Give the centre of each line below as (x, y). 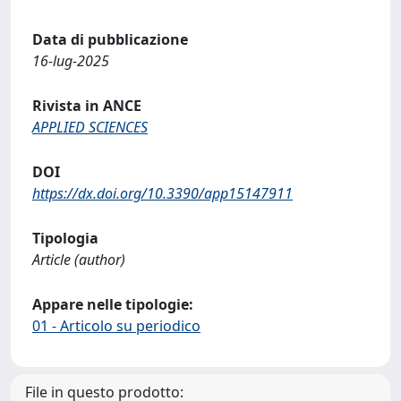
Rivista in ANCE (87, 105)
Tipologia (65, 238)
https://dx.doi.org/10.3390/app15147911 (162, 193)
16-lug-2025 (71, 60)
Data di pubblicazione (110, 39)
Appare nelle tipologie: (113, 304)
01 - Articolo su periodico (116, 325)
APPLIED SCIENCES (90, 127)
